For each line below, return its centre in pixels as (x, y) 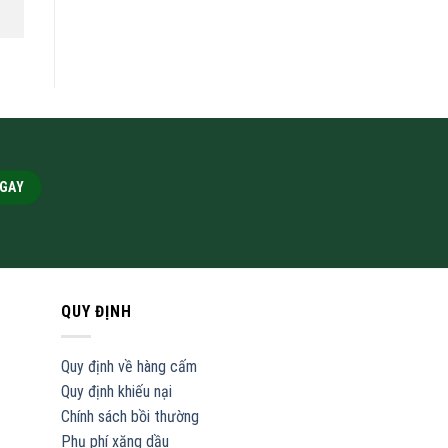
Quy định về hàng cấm (129, 366)
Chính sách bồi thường (130, 416)
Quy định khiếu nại (116, 391)
